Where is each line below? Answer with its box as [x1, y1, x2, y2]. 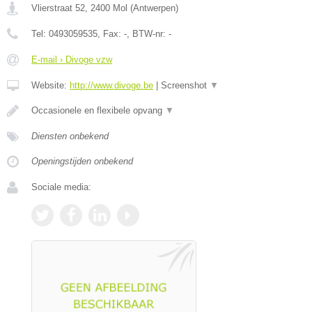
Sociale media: [31, 181, 91, 192]
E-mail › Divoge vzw [31, 54, 112, 65]
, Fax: [97, 28, 124, 39]
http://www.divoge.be [70, 79, 153, 91]
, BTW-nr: [127, 28, 169, 39]
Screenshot [161, 79, 210, 91]
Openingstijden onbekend [31, 155, 133, 166]
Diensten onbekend [31, 130, 109, 141]
